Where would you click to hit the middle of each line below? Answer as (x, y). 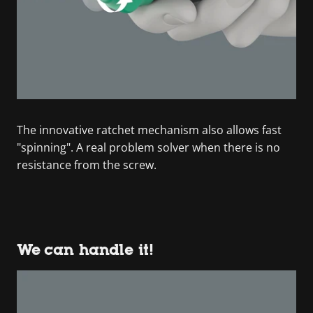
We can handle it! (85, 249)
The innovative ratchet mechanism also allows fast (149, 130)
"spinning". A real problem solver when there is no (148, 147)
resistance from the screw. (87, 165)
